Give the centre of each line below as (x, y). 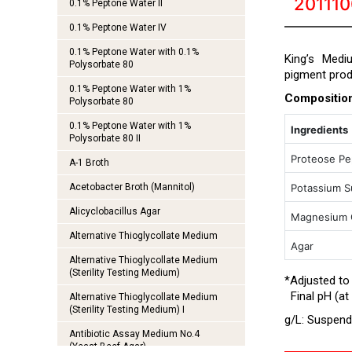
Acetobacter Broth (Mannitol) (132, 187)
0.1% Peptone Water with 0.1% (134, 52)
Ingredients (320, 130)
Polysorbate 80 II (104, 138)
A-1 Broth (89, 163)
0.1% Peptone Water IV (117, 27)
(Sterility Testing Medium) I (126, 310)
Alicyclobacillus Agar (114, 211)
